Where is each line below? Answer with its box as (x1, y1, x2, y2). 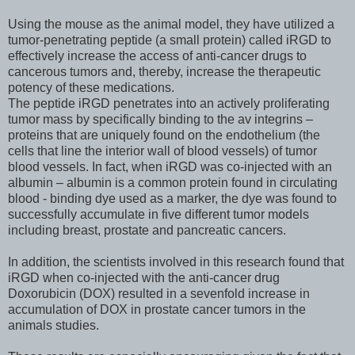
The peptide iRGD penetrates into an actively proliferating (8, 96, 330, 110)
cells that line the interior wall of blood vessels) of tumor (8, 143, 317, 158)
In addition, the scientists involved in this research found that (8, 254, 344, 269)
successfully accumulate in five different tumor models (8, 207, 309, 221)
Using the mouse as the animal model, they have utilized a (8, 17, 334, 31)
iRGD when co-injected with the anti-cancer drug (8, 270, 280, 284)
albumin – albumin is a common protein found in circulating (8, 175, 338, 189)
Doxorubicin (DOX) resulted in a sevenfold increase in (8, 286, 310, 300)
